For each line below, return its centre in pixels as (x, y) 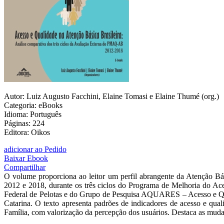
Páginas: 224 (24, 123)
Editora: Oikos (27, 132)
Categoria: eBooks (33, 105)
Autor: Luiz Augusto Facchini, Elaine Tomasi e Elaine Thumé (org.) (111, 96)
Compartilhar (25, 167)
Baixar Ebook (26, 158)
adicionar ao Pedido (35, 149)
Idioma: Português (33, 114)
